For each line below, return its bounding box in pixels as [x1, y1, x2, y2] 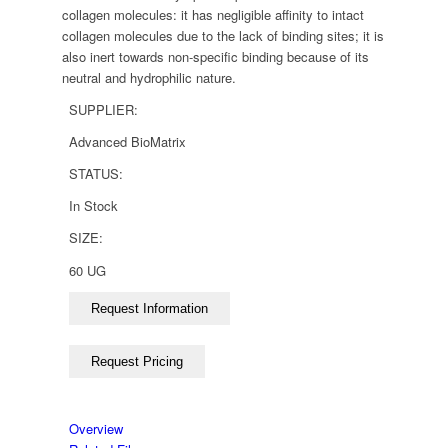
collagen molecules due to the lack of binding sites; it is [62, 26, 385, 46]
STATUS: [69, 164, 124, 184]
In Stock [69, 196, 119, 216]
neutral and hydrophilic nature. [62, 68, 237, 88]
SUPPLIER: [69, 100, 139, 120]
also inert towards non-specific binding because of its [62, 47, 370, 67]
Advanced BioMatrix [69, 132, 187, 152]
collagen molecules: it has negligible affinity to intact [62, 5, 365, 25]
